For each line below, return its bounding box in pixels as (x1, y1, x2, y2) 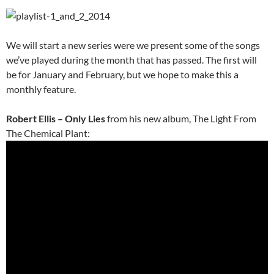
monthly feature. (6, 83, 76, 95)
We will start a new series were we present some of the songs (6, 39, 260, 51)
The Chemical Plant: (6, 127, 90, 139)
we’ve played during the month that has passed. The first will (6, 54, 257, 66)
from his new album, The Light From (105, 113, 256, 125)
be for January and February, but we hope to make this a (6, 68, 239, 81)
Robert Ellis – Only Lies (6, 113, 105, 125)
